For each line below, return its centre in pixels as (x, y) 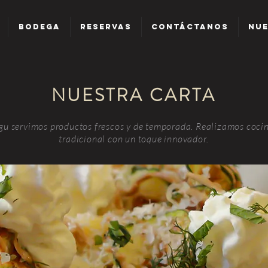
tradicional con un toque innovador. (134, 139)
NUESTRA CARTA (134, 95)
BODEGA (39, 27)
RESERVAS (106, 27)
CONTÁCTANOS (190, 27)
